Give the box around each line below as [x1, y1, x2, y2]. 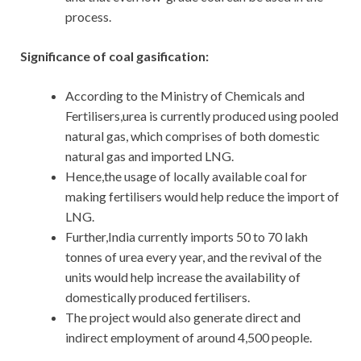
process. [65, 9, 111, 25]
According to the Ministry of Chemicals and [65, 88, 305, 104]
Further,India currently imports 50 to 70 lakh [65, 229, 308, 245]
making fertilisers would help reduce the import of [65, 189, 339, 205]
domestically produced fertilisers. [65, 289, 250, 305]
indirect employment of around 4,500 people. [65, 330, 312, 346]
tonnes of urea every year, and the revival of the [65, 249, 322, 265]
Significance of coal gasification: [20, 48, 209, 64]
